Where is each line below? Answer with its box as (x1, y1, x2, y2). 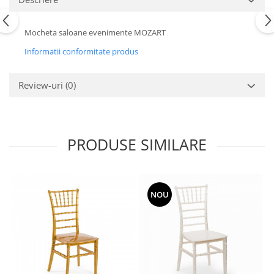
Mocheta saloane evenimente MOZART (24, 27, 166, 38)
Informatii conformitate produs (24, 46, 138, 57)
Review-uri (18, 79, 65, 91)
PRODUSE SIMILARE (67, 134, 207, 155)
